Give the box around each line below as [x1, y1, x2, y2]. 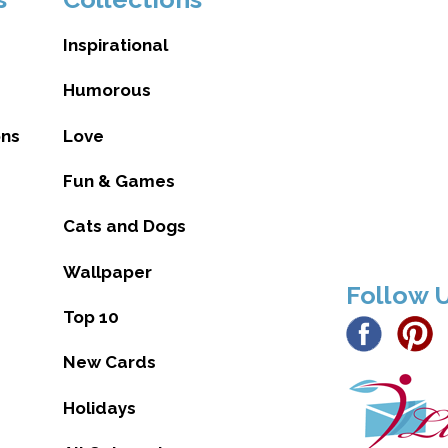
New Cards [62, 352, 156, 373]
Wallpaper [62, 261, 152, 282]
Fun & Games [62, 170, 175, 191]
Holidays [62, 397, 136, 418]
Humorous [62, 80, 151, 101]
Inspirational [62, 34, 168, 55]
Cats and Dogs [62, 216, 186, 237]
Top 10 [62, 307, 119, 328]
